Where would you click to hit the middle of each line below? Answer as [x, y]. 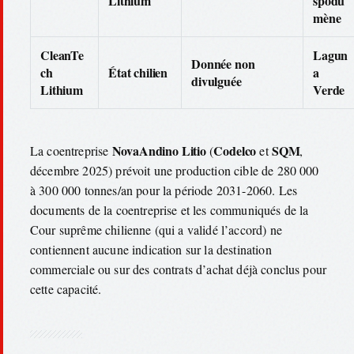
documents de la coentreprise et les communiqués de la [169, 209]
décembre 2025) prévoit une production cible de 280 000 [175, 170]
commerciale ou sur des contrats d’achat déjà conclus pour [179, 269]
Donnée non [223, 63]
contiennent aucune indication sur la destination [151, 249]
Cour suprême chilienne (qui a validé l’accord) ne [156, 229]
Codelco [235, 150]
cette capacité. [66, 288]
